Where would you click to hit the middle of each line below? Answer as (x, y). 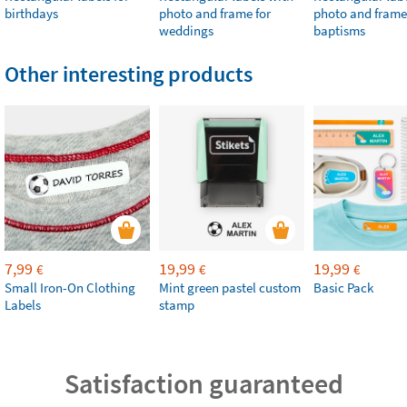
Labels (23, 305)
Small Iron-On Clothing (70, 288)
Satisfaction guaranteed (203, 383)
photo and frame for (215, 13)
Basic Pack (343, 288)
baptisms (339, 30)
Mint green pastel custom (230, 288)
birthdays (31, 13)
